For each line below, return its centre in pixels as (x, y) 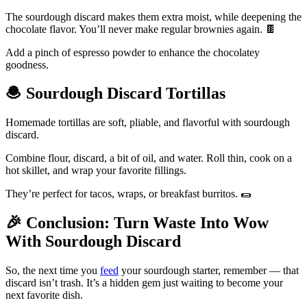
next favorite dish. (44, 295)
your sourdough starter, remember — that (209, 271)
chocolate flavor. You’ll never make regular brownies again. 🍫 (141, 29)
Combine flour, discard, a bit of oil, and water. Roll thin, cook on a (149, 158)
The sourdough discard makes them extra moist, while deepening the (153, 16)
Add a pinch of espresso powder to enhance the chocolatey (133, 52)
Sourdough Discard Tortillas (124, 94)
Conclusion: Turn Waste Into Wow (145, 223)
